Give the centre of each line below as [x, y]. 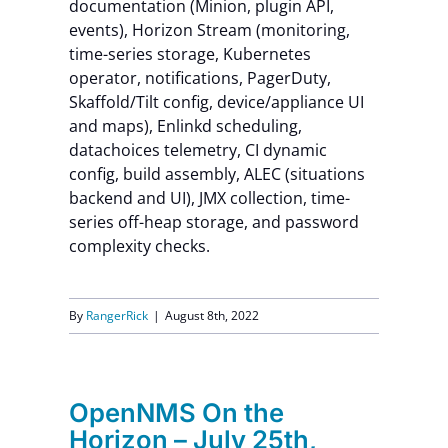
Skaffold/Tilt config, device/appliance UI [216, 102]
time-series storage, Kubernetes [189, 54]
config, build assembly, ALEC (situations [216, 174]
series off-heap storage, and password [213, 222]
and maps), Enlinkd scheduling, [185, 126]
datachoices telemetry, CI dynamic [197, 150]
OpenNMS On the [176, 412]
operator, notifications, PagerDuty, [199, 78]
